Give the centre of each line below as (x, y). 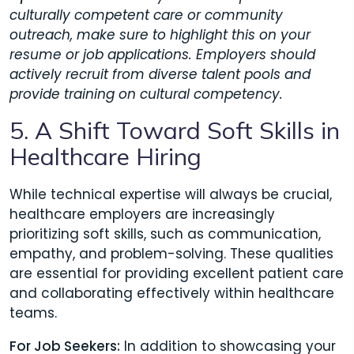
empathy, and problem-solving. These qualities (171, 254)
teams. (33, 313)
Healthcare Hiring (105, 156)
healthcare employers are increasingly (142, 215)
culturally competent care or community (146, 15)
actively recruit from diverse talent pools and (160, 74)
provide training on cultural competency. (146, 94)
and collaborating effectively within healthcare (172, 294)
